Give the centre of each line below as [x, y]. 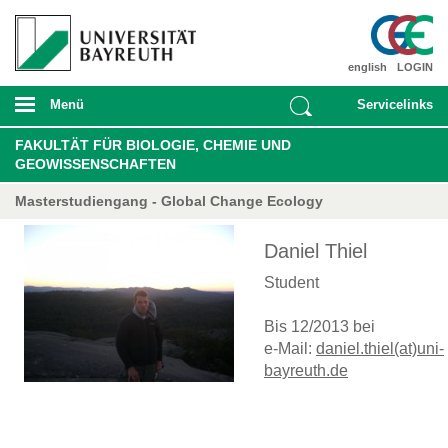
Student [291, 282]
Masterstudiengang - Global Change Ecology [169, 200]
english [367, 66]
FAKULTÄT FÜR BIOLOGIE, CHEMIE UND [153, 144]
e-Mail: [290, 348]
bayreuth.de [306, 370]
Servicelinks [395, 104]
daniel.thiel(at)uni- [380, 348]
